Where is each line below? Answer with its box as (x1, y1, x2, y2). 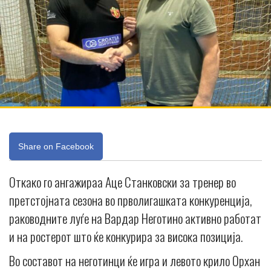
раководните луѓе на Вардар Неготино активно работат (9, 208, 261, 227)
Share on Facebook (18, 141, 94, 151)
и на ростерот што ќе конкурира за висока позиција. (9, 226, 243, 246)
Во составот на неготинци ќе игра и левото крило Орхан (9, 250, 260, 270)
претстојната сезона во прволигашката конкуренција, (9, 190, 252, 209)
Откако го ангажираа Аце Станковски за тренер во (9, 172, 236, 191)
